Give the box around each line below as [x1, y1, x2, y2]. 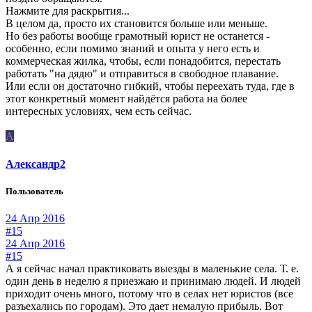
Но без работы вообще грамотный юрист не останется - [6, 30, 270, 42]
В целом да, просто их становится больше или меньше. [6, 17, 267, 30]
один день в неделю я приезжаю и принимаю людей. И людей [6, 274, 301, 287]
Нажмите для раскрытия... [6, 5, 130, 17]
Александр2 [6, 157, 65, 170]
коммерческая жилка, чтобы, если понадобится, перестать [6, 55, 281, 68]
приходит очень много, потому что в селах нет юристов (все [6, 287, 293, 299]
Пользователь [6, 185, 63, 196]
